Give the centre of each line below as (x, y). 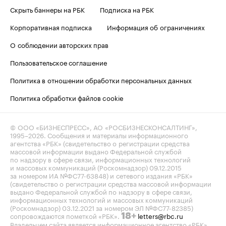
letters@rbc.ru (160, 216)
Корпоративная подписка (51, 27)
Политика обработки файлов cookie (67, 98)
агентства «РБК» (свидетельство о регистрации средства (100, 143)
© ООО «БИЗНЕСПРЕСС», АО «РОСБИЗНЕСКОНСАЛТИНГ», (104, 127)
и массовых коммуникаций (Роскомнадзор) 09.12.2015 (96, 167)
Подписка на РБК (127, 9)
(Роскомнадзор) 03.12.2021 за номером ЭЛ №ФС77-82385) (102, 208)
